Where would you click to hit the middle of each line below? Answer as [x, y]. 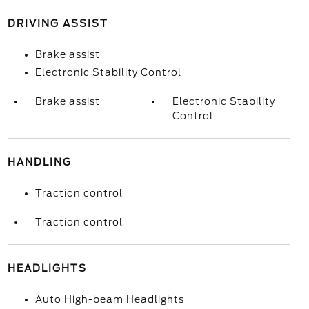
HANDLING [39, 162]
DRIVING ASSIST [58, 23]
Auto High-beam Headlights [109, 299]
